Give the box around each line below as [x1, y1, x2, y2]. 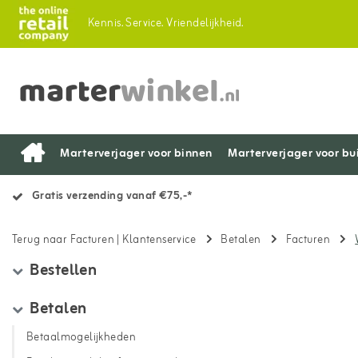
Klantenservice [122, 231, 197, 250]
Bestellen [30, 257, 97, 284]
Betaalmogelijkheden [26, 328, 136, 347]
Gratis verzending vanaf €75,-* [32, 187, 193, 205]
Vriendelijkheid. [166, 14, 244, 33]
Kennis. [88, 14, 123, 33]
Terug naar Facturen [12, 231, 114, 250]
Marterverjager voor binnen [60, 144, 213, 164]
